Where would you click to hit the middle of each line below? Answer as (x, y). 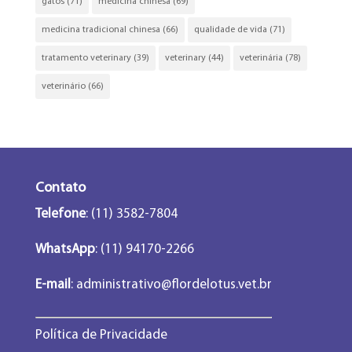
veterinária (261, 59)
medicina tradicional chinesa (101, 30)
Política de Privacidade (101, 335)
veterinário (63, 87)
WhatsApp (65, 250)
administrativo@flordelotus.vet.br (172, 285)
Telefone (60, 214)
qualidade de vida (230, 30)
